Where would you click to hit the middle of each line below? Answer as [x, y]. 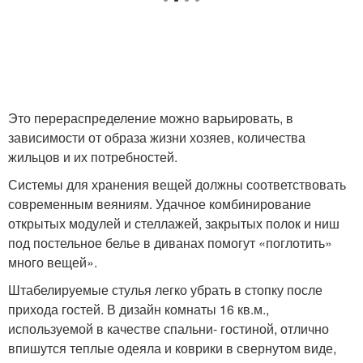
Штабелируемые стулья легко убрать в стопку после [165, 289]
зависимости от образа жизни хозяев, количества [157, 137]
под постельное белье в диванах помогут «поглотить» [170, 242]
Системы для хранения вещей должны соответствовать [177, 184]
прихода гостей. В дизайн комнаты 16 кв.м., [139, 309]
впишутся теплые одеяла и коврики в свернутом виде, [172, 348]
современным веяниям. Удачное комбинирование [160, 203]
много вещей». [53, 262]
